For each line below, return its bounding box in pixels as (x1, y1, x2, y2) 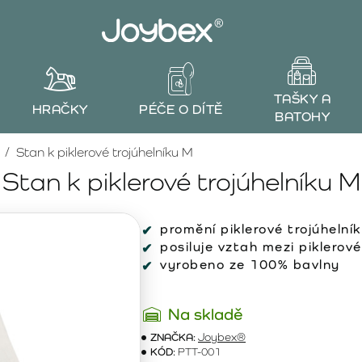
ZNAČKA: (150, 330, 196, 343)
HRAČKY (32, 102, 88, 117)
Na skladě (168, 305, 242, 324)
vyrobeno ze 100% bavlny (160, 257, 340, 272)
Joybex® (198, 330, 246, 343)
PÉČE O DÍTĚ (139, 102, 223, 117)
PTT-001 (178, 345, 221, 358)
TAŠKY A (273, 90, 331, 107)
